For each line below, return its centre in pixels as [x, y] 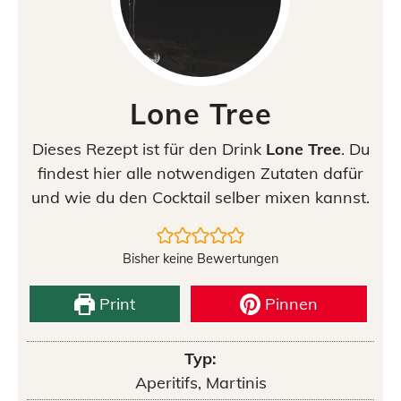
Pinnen [290, 304]
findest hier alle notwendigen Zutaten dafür [200, 173]
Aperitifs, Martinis [200, 383]
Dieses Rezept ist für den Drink [149, 149]
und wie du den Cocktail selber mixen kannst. [200, 197]
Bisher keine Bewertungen [200, 259]
